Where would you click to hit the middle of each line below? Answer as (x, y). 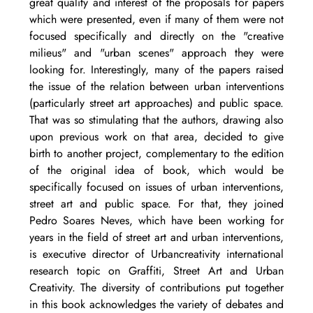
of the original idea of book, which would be (156, 170)
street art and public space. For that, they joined (156, 204)
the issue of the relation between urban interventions (156, 87)
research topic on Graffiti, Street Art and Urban (156, 271)
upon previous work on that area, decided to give (156, 137)
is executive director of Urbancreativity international (156, 254)
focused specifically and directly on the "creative (156, 36)
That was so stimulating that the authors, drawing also (156, 120)
